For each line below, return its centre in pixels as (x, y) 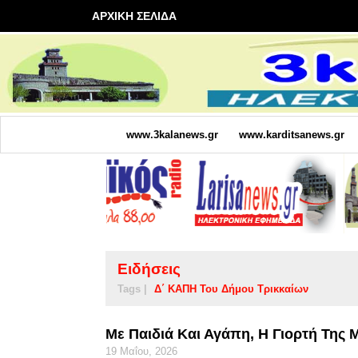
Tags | (132, 288)
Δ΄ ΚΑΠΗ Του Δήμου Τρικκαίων (231, 288)
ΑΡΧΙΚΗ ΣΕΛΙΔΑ (134, 16)
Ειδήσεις (149, 268)
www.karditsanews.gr (291, 134)
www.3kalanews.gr (172, 134)
